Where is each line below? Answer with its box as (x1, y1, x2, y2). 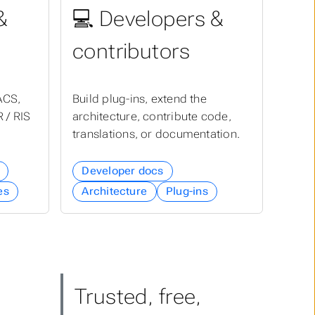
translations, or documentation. (72, 127, 240, 141)
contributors (72, 39, 190, 64)
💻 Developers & (72, 7, 224, 32)
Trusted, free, (75, 285, 202, 309)
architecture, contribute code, (72, 110, 231, 124)
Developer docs (82, 165, 164, 178)
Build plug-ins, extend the (72, 92, 207, 106)
